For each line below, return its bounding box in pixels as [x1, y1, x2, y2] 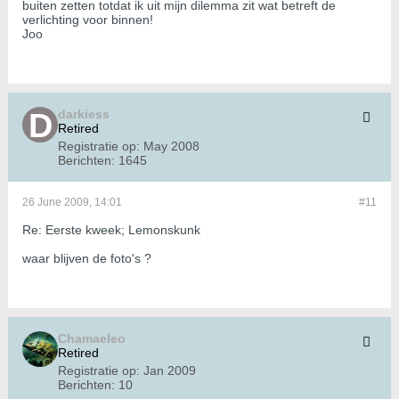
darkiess [58, 107, 110, 122]
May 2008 [143, 139, 199, 154]
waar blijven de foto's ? [22, 251, 151, 266]
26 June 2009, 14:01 [22, 196, 122, 209]
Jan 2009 [143, 363, 196, 379]
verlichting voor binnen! [22, 12, 153, 28]
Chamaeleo [58, 331, 126, 346]
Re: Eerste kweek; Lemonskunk [22, 223, 200, 238]
